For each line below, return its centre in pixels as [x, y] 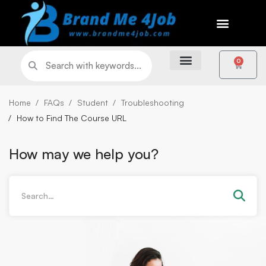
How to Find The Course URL [72, 118]
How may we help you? [84, 154]
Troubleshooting [153, 102]
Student [93, 102]
